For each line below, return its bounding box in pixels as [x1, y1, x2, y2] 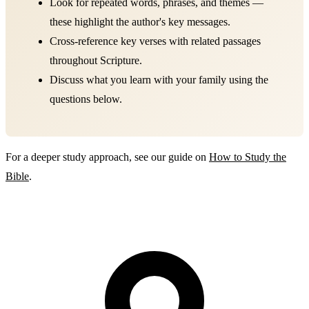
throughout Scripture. [50, 54, 142, 66]
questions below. [50, 92, 122, 105]
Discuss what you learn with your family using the [50, 73, 268, 86]
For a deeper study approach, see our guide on [6, 150, 209, 163]
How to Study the [209, 150, 286, 163]
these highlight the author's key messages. [50, 15, 230, 28]
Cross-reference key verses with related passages [50, 34, 261, 47]
